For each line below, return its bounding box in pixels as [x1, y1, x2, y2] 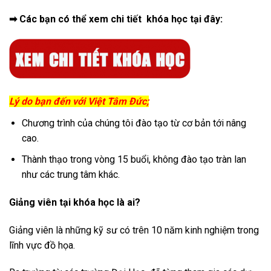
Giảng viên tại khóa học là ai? [9, 196, 140, 208]
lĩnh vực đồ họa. [9, 239, 75, 251]
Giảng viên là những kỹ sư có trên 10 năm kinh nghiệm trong [9, 224, 259, 236]
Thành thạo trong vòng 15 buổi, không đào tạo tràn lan [21, 154, 246, 166]
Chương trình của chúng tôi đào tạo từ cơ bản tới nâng [21, 117, 246, 129]
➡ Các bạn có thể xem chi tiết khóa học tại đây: [9, 13, 225, 25]
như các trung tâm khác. [21, 169, 120, 181]
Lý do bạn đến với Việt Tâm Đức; [9, 96, 149, 108]
